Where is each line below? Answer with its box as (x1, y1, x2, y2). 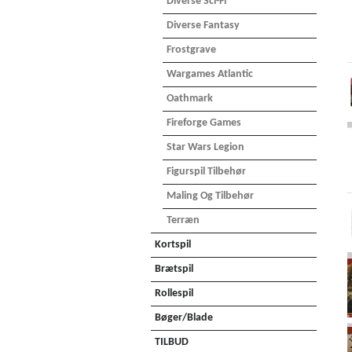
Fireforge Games (167, 117, 241, 129)
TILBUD (155, 336, 189, 348)
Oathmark (167, 93, 213, 104)
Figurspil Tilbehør (167, 166, 246, 178)
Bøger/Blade (155, 312, 213, 324)
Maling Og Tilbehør (167, 190, 254, 202)
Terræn (167, 214, 200, 226)
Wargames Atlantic (167, 68, 253, 80)
